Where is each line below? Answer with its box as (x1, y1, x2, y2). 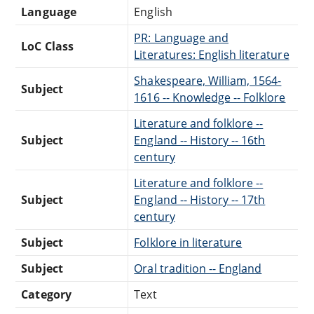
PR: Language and (134, 29, 228, 46)
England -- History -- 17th (134, 191, 266, 207)
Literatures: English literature (134, 46, 289, 62)
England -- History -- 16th (134, 132, 266, 148)
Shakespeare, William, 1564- (134, 72, 282, 88)
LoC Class (21, 38, 74, 54)
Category (21, 286, 71, 302)
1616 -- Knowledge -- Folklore (134, 89, 286, 105)
